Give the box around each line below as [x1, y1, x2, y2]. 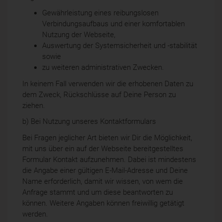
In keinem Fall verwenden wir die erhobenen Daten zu [22, 79, 193, 88]
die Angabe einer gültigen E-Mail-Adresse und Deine [22, 166, 188, 175]
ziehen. [22, 101, 45, 110]
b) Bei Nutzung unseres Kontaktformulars [22, 117, 156, 126]
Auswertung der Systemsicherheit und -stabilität [42, 41, 197, 51]
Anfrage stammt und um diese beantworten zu [22, 187, 173, 197]
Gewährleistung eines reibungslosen [42, 8, 159, 18]
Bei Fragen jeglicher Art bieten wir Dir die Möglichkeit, [22, 133, 192, 142]
